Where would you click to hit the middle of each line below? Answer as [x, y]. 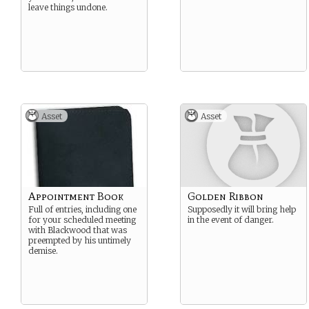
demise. [43, 251]
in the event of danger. [231, 220]
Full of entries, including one [82, 209]
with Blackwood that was [78, 230]
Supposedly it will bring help [242, 209]
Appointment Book [76, 196]
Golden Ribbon [226, 196]
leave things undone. [68, 7]
